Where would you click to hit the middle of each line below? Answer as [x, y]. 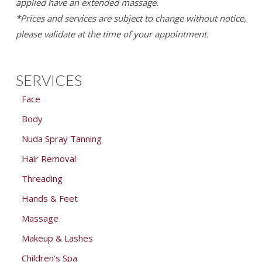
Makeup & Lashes [57, 238]
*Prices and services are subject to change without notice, [131, 18]
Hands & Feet [49, 199]
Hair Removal [49, 159]
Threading [42, 179]
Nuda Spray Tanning [61, 139]
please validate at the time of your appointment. [112, 34]
